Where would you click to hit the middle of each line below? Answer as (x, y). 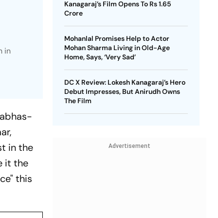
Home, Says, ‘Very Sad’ (100, 57)
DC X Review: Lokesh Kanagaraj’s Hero (125, 82)
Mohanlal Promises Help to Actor (117, 38)
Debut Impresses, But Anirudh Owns (122, 91)
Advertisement (129, 146)
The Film (78, 101)
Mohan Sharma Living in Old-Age (117, 48)
